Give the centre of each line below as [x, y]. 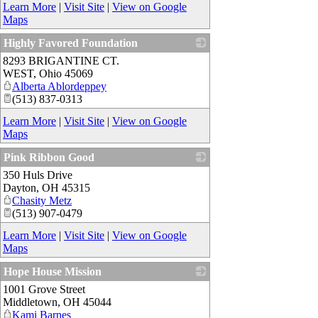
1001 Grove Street [44, 290]
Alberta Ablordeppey [59, 87]
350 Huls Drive [38, 175]
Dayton [20, 188]
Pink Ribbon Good [49, 158]
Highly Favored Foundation [71, 43]
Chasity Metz [42, 201]
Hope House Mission [53, 272]
